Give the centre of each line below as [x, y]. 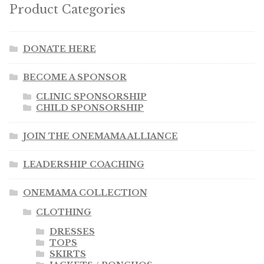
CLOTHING [64, 212]
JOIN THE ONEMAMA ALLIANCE [100, 136]
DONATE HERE [59, 49]
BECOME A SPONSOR [75, 77]
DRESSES [72, 232]
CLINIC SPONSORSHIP [92, 97]
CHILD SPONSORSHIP [90, 108]
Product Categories [67, 9]
